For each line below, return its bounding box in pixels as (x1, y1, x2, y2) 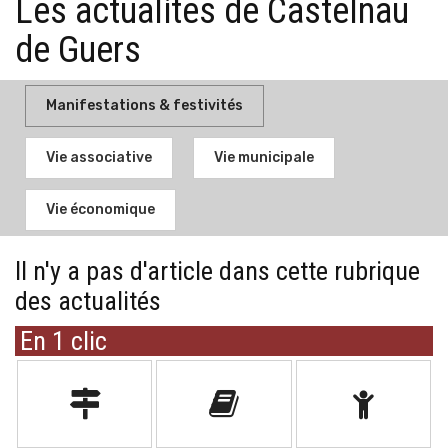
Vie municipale (214, 149, 314, 166)
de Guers (15, 29, 141, 71)
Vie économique (46, 201, 155, 218)
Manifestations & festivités (46, 97, 243, 114)
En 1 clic (20, 326, 107, 356)
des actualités (15, 286, 161, 316)
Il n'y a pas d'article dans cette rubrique (15, 256, 420, 286)
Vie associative (46, 149, 152, 166)
